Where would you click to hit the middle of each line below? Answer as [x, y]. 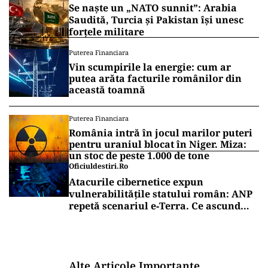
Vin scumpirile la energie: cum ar [150, 67]
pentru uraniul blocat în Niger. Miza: [158, 144]
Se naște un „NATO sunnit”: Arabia [153, 8]
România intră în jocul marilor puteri [161, 133]
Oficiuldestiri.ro [98, 166]
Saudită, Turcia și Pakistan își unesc [156, 20]
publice [87, 242]
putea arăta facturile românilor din [155, 78]
